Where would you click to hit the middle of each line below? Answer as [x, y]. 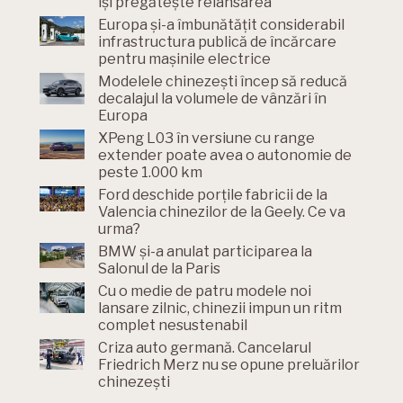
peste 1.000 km [150, 173]
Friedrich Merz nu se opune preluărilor [229, 365]
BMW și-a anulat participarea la [205, 252]
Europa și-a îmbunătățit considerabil [221, 25]
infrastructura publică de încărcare [217, 42]
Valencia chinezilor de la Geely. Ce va [222, 212]
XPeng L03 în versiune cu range [206, 139]
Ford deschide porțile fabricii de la [213, 195]
